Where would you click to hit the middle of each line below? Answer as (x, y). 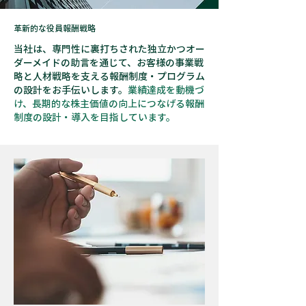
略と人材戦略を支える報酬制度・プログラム (109, 76)
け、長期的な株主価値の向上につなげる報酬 (109, 103)
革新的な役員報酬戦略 (55, 28)
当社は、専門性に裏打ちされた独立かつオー (109, 48)
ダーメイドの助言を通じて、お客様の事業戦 (109, 62)
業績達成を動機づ (166, 89)
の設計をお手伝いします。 (71, 89)
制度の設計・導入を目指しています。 (95, 117)
